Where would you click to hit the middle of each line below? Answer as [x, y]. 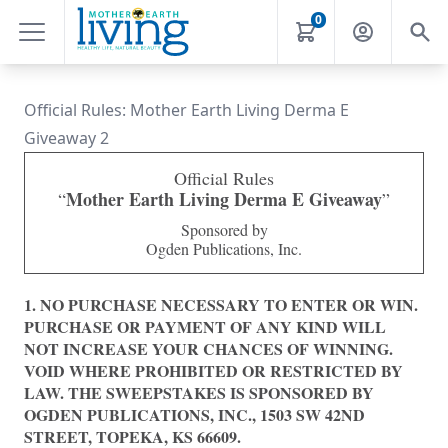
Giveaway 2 [66, 138]
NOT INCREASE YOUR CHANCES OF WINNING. [208, 348]
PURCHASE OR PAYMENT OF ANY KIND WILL [205, 326]
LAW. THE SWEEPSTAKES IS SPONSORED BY [199, 392]
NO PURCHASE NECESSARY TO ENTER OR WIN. [229, 304]
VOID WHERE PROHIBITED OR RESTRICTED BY [213, 370]
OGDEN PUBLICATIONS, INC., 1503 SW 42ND [194, 414]
